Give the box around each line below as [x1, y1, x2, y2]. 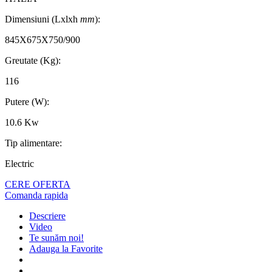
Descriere [29, 211, 66, 222]
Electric [5, 158, 34, 169]
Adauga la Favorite [29, 243, 103, 254]
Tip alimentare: [5, 138, 62, 149]
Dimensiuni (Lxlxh [5, 14, 80, 25]
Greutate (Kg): [5, 55, 61, 66]
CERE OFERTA [5, 179, 70, 190]
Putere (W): [5, 97, 49, 107]
